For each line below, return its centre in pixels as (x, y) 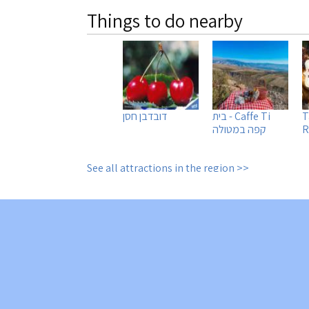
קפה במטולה (239, 129)
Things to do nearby (165, 20)
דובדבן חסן (145, 116)
